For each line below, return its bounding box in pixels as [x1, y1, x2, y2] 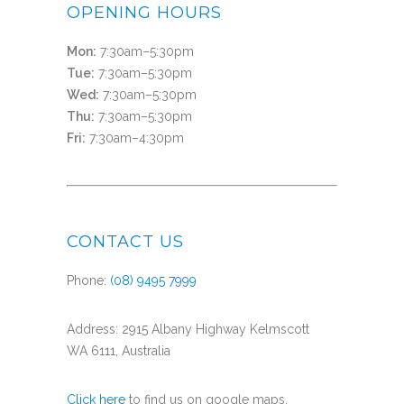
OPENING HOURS [67, 3, 222, 23]
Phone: [67, 273, 110, 289]
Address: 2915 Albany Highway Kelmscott [67, 322, 309, 337]
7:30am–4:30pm [86, 131, 184, 146]
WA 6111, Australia [67, 344, 170, 359]
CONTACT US [67, 232, 184, 252]
